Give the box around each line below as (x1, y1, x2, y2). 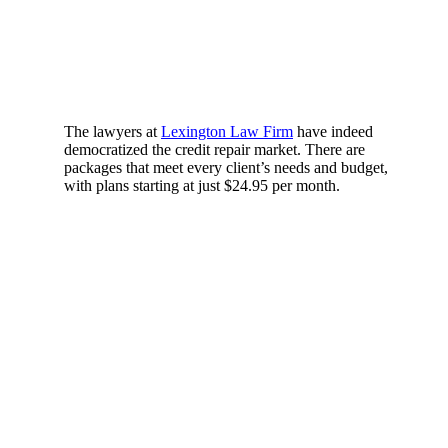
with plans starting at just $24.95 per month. (64, 176, 340, 194)
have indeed (293, 122, 373, 140)
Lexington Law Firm (161, 122, 293, 140)
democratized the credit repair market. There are (64, 140, 365, 158)
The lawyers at (64, 122, 161, 140)
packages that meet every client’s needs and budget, (64, 158, 388, 176)
